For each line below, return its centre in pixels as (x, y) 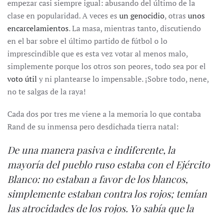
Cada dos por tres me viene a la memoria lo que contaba (104, 114)
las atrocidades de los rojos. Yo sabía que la (100, 208)
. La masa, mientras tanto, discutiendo (135, 28)
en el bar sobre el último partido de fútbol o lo (87, 41)
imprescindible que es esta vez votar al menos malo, (98, 54)
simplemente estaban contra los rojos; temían (107, 193)
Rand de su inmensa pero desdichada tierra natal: (93, 127)
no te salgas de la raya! (46, 91)
